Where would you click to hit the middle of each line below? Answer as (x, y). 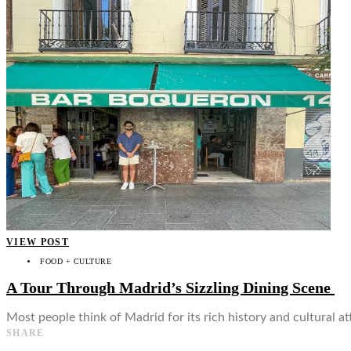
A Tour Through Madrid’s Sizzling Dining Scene (170, 287)
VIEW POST (38, 242)
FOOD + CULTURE (76, 262)
